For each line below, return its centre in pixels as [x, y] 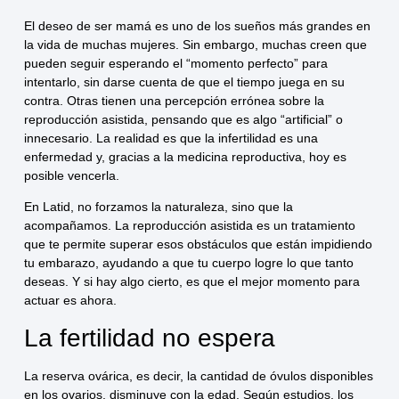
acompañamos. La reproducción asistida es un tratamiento [189, 226]
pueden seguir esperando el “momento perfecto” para [175, 63]
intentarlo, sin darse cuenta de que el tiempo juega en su [184, 81]
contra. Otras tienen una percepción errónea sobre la [174, 100]
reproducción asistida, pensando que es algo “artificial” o [183, 119]
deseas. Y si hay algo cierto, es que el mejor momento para [191, 282]
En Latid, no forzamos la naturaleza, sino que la [158, 207]
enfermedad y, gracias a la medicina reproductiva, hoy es [185, 156]
